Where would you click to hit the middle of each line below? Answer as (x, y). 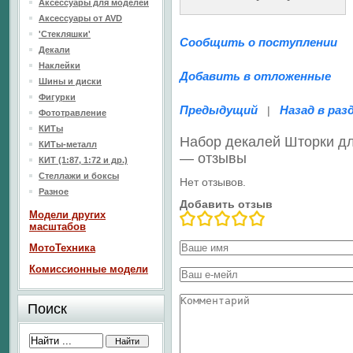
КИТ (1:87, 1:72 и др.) (83, 160)
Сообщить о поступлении (258, 42)
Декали (54, 50)
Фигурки (57, 97)
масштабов (58, 227)
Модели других (67, 215)
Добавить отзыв (226, 204)
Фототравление (72, 113)
